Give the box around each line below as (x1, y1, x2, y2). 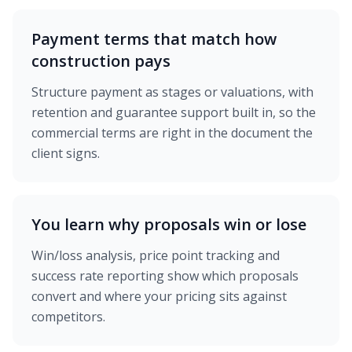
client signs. (31, 145, 100, 163)
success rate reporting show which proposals (31, 267, 299, 285)
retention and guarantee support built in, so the (31, 104, 316, 122)
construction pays (31, 50, 170, 72)
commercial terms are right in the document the (31, 124, 313, 142)
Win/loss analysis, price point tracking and (31, 247, 280, 265)
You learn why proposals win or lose (31, 214, 306, 236)
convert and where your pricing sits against (31, 288, 287, 306)
